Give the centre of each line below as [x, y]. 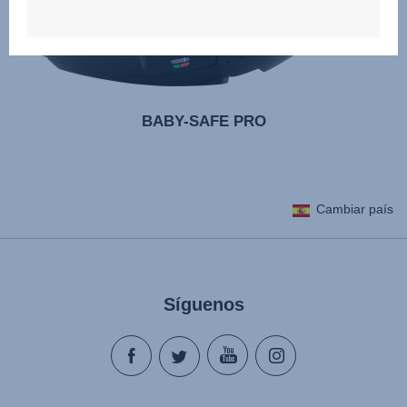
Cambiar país [355, 209]
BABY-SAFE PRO [203, 121]
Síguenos [203, 304]
